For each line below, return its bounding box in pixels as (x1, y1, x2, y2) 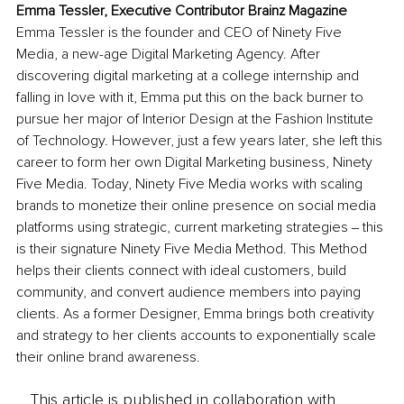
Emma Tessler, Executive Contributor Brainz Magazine (16, 2, 347, 21)
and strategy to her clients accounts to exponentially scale (16, 326, 380, 345)
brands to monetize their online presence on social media (16, 197, 380, 216)
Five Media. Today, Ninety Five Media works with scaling (16, 175, 366, 194)
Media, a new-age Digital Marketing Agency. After (16, 45, 324, 64)
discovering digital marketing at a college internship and (16, 67, 363, 86)
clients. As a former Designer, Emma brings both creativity (16, 305, 378, 324)
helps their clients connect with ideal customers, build (16, 262, 350, 280)
